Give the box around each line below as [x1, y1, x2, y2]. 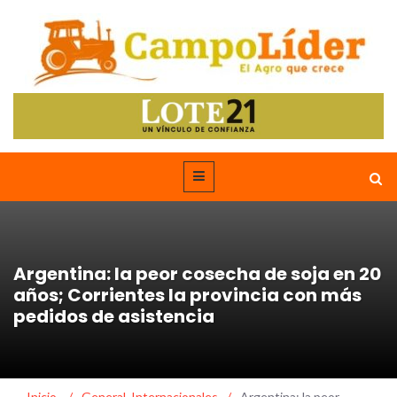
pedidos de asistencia [13, 303, 214, 329]
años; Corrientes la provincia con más [13, 282, 362, 307]
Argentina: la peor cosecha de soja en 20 [13, 261, 381, 286]
